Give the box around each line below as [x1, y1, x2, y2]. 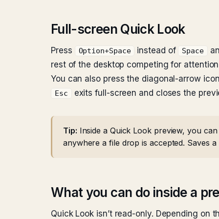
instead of [134, 45, 178, 55]
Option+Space [78, 47, 131, 55]
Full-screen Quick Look [51, 22, 185, 37]
